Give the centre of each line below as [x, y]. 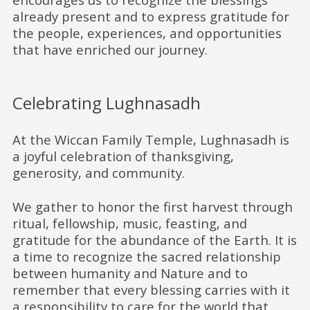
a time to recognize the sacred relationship [147, 256]
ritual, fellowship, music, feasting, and [130, 223]
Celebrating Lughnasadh [107, 102]
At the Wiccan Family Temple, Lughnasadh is [151, 139]
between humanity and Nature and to [130, 273]
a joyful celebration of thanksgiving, [123, 156]
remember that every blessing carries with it [151, 289]
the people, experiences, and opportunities [147, 33]
